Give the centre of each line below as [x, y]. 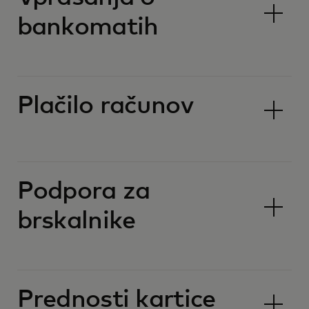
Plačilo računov [105, 106]
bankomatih [88, 28]
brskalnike [76, 221]
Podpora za [83, 192]
